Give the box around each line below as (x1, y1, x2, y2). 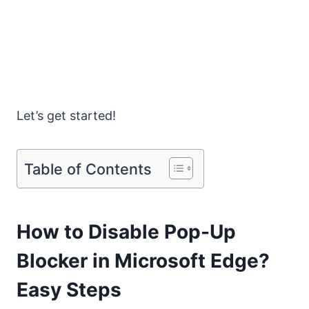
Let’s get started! (17, 108, 116, 123)
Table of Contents (24, 159, 152, 178)
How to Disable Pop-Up (17, 219, 236, 243)
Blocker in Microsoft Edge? (17, 248, 270, 272)
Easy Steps (17, 277, 121, 301)
